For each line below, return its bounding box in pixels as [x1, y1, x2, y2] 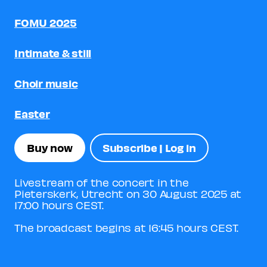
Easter [14, 106, 50, 120]
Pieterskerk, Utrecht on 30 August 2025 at [14, 187, 242, 200]
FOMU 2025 [14, 15, 77, 29]
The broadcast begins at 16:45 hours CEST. [14, 221, 239, 234]
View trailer [98, 240, 158, 254]
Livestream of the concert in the [14, 175, 189, 188]
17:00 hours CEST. [14, 198, 104, 211]
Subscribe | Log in [102, 141, 196, 155]
